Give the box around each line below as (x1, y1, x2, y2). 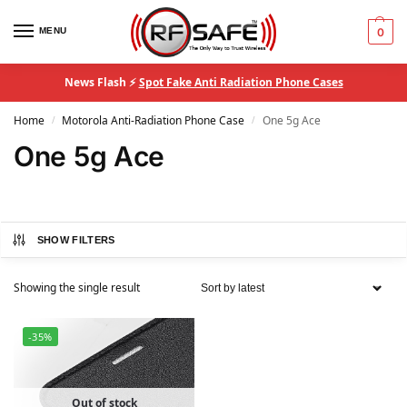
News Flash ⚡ (64, 74, 139, 90)
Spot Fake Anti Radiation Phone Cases (138, 74, 343, 90)
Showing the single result (14, 280, 140, 295)
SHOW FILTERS (36, 234, 115, 245)
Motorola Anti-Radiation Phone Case (62, 113, 245, 128)
